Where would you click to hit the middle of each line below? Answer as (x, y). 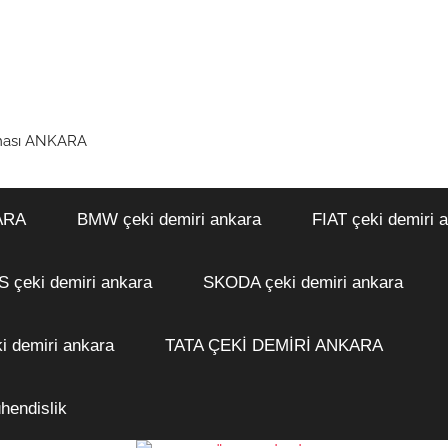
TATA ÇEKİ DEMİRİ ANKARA (273, 345)
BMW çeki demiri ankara (168, 219)
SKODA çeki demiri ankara (302, 282)
